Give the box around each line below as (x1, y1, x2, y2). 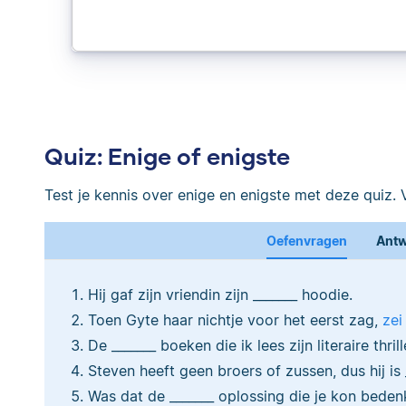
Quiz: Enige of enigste (44, 142, 290, 170)
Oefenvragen (266, 232, 347, 248)
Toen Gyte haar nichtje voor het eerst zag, (88, 310, 382, 329)
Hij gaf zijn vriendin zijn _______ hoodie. (88, 285, 353, 304)
